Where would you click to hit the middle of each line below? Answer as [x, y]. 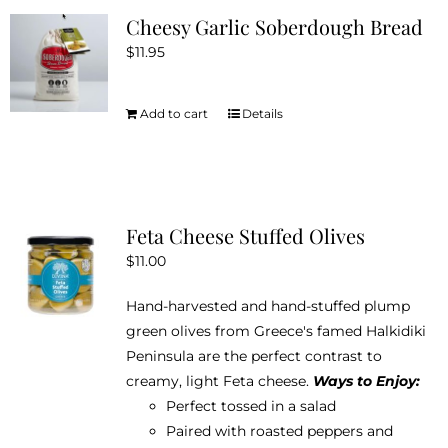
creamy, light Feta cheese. [219, 380]
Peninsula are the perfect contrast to [253, 355]
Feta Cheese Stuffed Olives [245, 235]
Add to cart [173, 113]
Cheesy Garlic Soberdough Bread [274, 26]
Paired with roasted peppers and [279, 430]
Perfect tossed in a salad [250, 405]
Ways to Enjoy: [366, 380]
